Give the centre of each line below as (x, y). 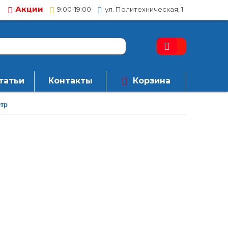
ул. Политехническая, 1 (144, 9)
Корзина (152, 81)
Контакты (70, 81)
